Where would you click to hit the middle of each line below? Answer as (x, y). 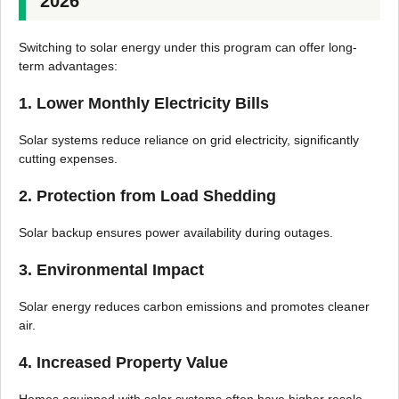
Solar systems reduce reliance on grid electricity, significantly (189, 140)
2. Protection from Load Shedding (147, 196)
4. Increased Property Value (123, 363)
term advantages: (68, 66)
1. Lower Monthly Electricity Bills (144, 104)
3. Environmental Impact (111, 270)
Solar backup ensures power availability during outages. (176, 233)
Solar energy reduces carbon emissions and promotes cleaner (194, 307)
